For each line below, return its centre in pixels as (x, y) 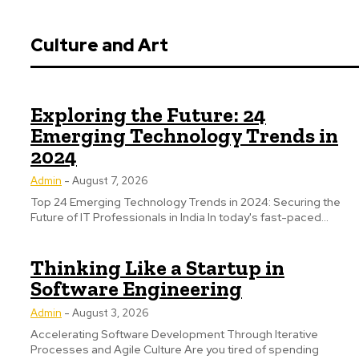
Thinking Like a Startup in (157, 268)
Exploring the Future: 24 (148, 115)
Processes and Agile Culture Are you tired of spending (175, 349)
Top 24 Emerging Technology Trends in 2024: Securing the (186, 202)
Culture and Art (99, 45)
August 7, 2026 (110, 181)
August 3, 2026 (110, 313)
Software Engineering (136, 288)
